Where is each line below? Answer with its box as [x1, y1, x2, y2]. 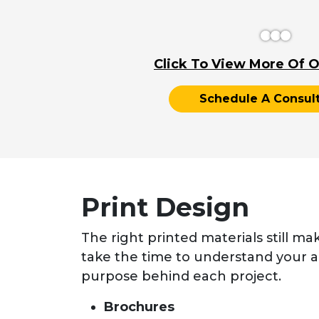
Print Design [81, 191, 249, 223]
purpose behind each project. [81, 268, 281, 284]
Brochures [104, 298, 174, 315]
